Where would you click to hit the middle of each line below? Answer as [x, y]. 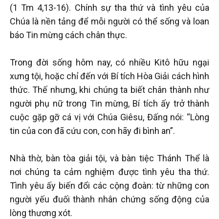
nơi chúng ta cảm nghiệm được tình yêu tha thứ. [109, 172]
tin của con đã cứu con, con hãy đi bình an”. [92, 131]
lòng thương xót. [41, 213]
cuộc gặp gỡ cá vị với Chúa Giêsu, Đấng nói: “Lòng [109, 117]
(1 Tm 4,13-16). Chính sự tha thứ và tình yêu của [109, 7]
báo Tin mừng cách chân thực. [68, 35]
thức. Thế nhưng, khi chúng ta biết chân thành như [109, 89]
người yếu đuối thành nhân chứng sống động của [109, 199]
